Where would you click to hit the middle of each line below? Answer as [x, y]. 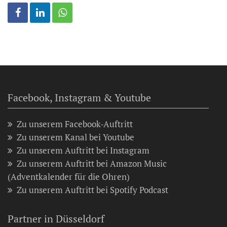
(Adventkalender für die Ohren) [69, 176]
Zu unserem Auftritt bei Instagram [83, 150]
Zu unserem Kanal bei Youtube [75, 137]
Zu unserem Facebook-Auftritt [75, 124]
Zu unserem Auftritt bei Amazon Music [92, 163]
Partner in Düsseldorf [56, 218]
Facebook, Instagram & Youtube [79, 97]
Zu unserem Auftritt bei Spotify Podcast [92, 190]
